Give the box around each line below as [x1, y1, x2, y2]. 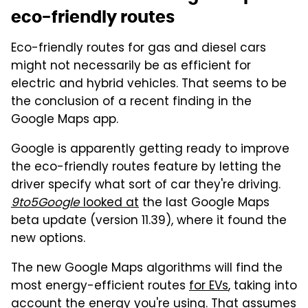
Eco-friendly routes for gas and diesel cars [11, 38, 266, 58]
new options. [11, 229, 85, 249]
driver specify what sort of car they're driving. [11, 175, 280, 195]
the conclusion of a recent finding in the [11, 92, 252, 112]
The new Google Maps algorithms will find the [11, 258, 283, 278]
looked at [80, 193, 139, 213]
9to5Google [11, 193, 80, 213]
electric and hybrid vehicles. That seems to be [11, 74, 287, 94]
